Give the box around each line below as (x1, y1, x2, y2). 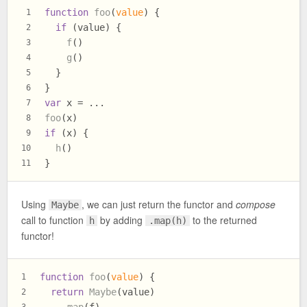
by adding (97, 213, 146, 228)
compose (236, 197, 276, 212)
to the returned (189, 213, 257, 228)
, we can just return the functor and (82, 197, 236, 212)
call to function (21, 213, 86, 228)
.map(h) (148, 215, 187, 227)
